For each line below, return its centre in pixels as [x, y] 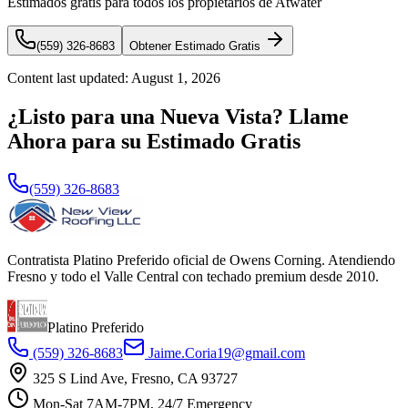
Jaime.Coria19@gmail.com [227, 352]
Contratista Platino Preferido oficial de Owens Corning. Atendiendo [201, 260]
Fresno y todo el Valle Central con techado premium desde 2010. [193, 276]
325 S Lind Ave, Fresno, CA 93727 [135, 378]
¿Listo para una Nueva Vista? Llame [178, 116]
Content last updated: [69, 77]
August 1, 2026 [176, 77]
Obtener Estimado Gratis [195, 46]
